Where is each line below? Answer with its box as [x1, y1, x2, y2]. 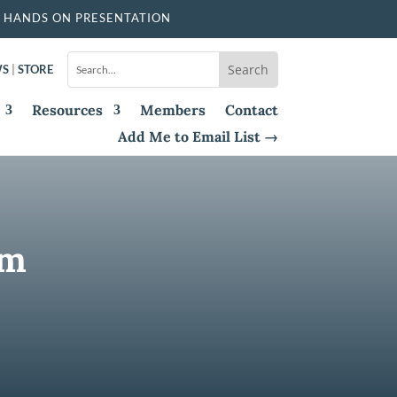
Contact [224, 101, 278, 119]
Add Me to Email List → [117, 128, 278, 145]
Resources [31, 101, 103, 119]
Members [139, 101, 206, 119]
